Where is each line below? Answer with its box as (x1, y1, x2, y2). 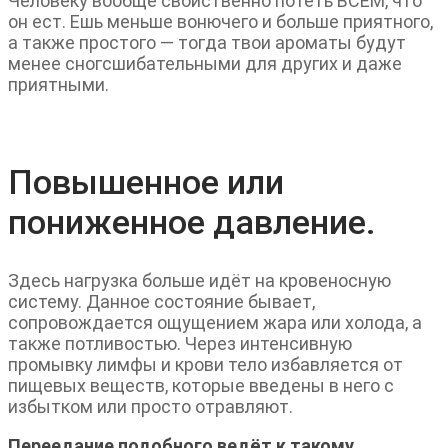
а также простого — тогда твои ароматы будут (8, 31, 406, 53)
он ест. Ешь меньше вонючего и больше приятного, (8, 10, 433, 32)
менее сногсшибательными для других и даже (8, 52, 402, 74)
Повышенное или (8, 161, 284, 202)
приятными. (8, 73, 109, 95)
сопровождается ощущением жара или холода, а (8, 311, 422, 333)
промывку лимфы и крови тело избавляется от (8, 353, 403, 375)
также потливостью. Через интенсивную (8, 332, 352, 354)
